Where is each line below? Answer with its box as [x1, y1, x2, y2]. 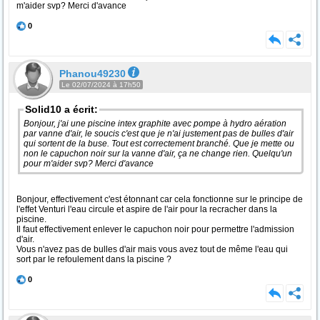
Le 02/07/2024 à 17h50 [61, 81, 141, 89]
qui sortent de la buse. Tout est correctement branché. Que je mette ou [24, 139, 294, 149]
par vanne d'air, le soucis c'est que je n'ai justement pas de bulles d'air [24, 129, 294, 139]
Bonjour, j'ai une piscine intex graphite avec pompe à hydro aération [24, 119, 286, 129]
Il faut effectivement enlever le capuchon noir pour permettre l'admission [16, 224, 294, 234]
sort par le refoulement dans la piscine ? [16, 254, 171, 264]
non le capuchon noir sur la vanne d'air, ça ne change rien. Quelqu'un [24, 149, 292, 159]
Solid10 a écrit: [25, 104, 98, 115]
